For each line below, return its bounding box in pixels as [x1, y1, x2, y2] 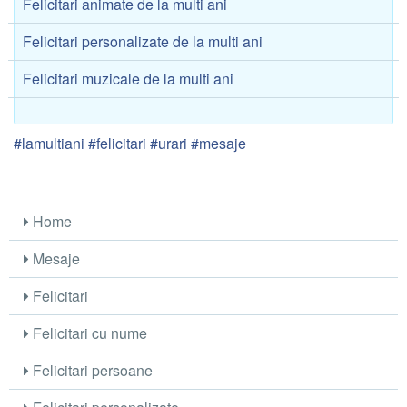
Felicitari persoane [29, 360, 154, 382]
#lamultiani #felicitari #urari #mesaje [14, 133, 246, 154]
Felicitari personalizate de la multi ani [23, 31, 263, 53]
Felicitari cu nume [29, 323, 148, 344]
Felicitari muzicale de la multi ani [23, 68, 234, 90]
